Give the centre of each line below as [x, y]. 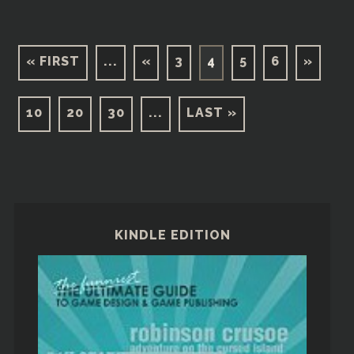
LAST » [211, 112]
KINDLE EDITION [172, 235]
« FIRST [53, 61]
